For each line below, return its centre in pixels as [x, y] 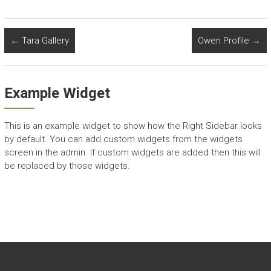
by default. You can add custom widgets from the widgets [123, 139]
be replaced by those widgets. [67, 166]
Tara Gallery [44, 41]
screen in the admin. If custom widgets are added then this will [132, 152]
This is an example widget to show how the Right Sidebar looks [133, 126]
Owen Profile [225, 41]
